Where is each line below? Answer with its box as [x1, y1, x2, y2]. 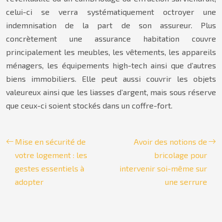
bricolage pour [154, 150, 207, 160]
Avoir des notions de [134, 137, 207, 146]
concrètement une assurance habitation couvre [6, 34, 216, 43]
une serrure [165, 177, 207, 186]
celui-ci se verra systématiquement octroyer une [6, 7, 216, 16]
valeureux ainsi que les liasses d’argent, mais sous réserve [6, 87, 216, 97]
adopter [15, 177, 44, 186]
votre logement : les [15, 150, 87, 160]
